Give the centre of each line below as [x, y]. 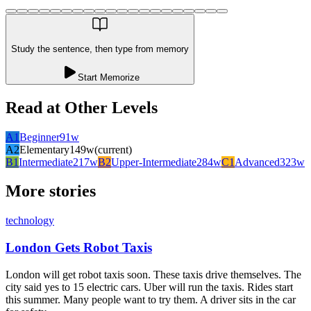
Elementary [44, 149]
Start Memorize [108, 77]
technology [30, 221]
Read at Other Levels [82, 107]
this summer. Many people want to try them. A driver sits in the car [151, 299]
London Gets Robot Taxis [79, 248]
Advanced [257, 162]
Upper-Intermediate [154, 162]
